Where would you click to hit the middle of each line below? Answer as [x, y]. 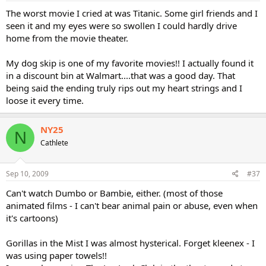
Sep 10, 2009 [27, 173]
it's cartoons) [32, 218]
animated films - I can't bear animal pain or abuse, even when [132, 205]
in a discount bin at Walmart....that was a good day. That [121, 75]
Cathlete [54, 143]
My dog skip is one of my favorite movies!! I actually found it [130, 63]
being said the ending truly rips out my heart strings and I [124, 88]
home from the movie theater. [67, 38]
